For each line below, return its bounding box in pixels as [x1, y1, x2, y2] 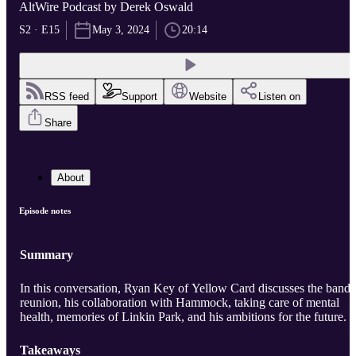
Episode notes [19, 206, 71, 216]
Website [189, 91, 226, 103]
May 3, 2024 [92, 24, 149, 37]
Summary [20, 248, 73, 262]
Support [122, 91, 157, 103]
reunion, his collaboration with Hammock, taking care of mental [20, 296, 339, 310]
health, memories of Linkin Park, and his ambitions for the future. [20, 310, 346, 324]
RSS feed [44, 91, 89, 103]
